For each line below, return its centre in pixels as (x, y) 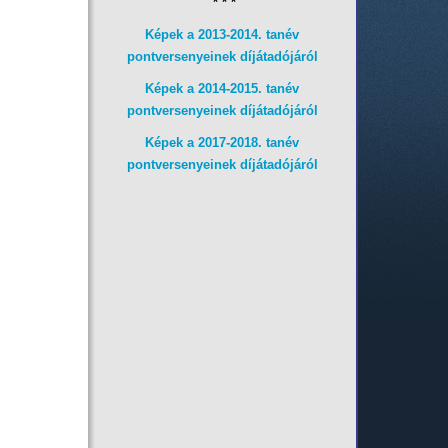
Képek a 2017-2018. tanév (222, 142)
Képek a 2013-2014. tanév (222, 34)
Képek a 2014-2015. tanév (222, 88)
